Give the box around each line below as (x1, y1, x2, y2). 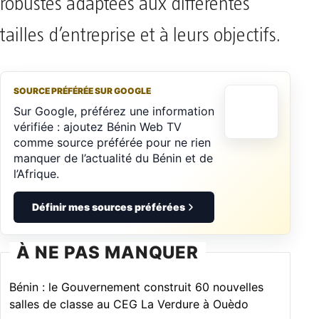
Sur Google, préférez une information (14, 103, 214, 118)
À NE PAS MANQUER (16, 241, 199, 263)
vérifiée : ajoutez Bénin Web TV (14, 119, 182, 134)
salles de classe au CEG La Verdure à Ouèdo (9, 296, 249, 311)
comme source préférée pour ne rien (14, 135, 211, 150)
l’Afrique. (14, 166, 59, 181)
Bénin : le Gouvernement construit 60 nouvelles (9, 279, 263, 294)
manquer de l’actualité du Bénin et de (14, 150, 213, 165)
